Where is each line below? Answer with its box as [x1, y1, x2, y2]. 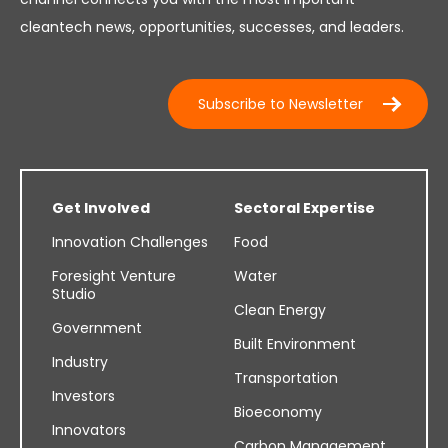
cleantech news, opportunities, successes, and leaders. [20, 17, 404, 38]
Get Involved [52, 197, 150, 218]
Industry [52, 351, 108, 372]
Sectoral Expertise [234, 197, 375, 218]
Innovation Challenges [52, 231, 208, 252]
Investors [52, 385, 115, 406]
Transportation [234, 367, 338, 388]
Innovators [52, 419, 126, 440]
